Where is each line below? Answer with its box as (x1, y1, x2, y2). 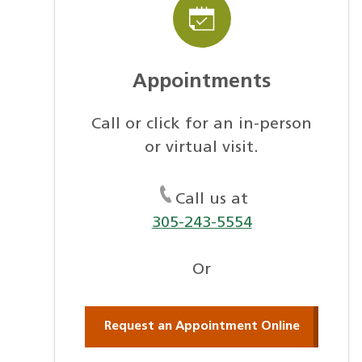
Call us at (175, 191, 248, 208)
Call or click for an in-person (91, 116, 313, 133)
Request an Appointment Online (103, 319, 300, 333)
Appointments (133, 72, 271, 93)
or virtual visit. (145, 139, 259, 156)
